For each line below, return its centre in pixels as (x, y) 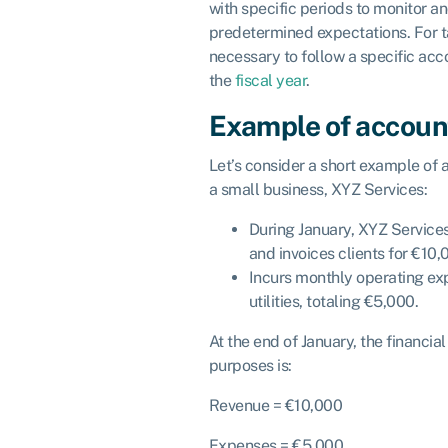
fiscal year (270, 80)
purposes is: (250, 366)
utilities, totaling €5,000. (333, 302)
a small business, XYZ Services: (317, 190)
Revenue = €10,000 (275, 406)
